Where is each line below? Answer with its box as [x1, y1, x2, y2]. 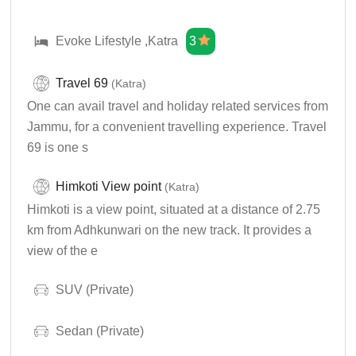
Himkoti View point [56, 180, 162, 194]
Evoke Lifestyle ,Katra [56, 34, 179, 48]
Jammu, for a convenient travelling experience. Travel [27, 120, 327, 134]
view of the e [27, 244, 99, 258]
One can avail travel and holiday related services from [27, 99, 329, 114]
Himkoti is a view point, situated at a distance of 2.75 [27, 203, 321, 217]
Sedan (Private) [56, 324, 145, 339]
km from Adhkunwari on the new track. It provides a [27, 223, 312, 238]
